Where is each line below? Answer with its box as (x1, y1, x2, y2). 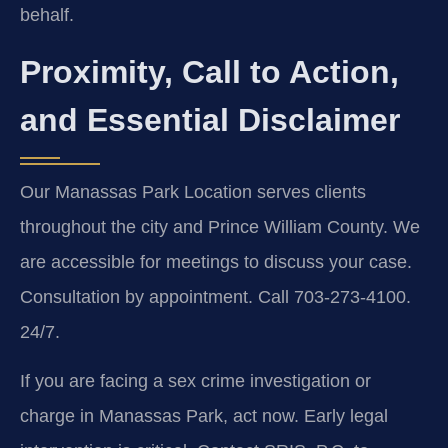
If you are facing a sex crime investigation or (20, 371, 371, 392)
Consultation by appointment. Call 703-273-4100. (20, 286, 411, 307)
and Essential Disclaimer (20, 101, 400, 138)
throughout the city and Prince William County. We (20, 216, 420, 237)
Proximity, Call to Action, (20, 53, 399, 90)
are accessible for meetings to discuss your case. (20, 251, 412, 272)
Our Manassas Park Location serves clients (20, 181, 366, 202)
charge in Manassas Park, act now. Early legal (20, 406, 388, 427)
